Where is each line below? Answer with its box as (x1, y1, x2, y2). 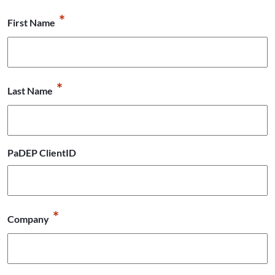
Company (7, 213, 49, 225)
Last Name (7, 85, 53, 97)
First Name (7, 17, 55, 29)
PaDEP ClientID (7, 147, 76, 159)
